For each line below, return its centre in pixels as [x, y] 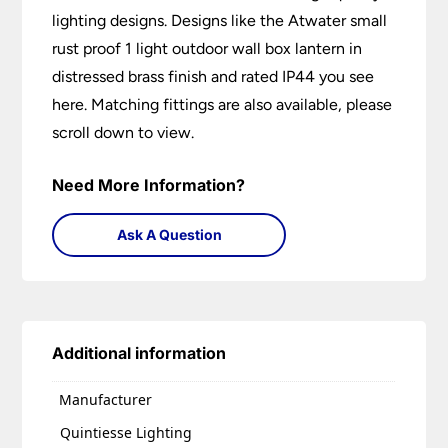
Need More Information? [149, 185]
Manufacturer [106, 400]
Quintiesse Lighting [126, 432]
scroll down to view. [123, 133]
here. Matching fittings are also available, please [222, 105]
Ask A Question [169, 235]
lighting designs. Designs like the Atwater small [220, 21]
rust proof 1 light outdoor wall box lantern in [207, 49]
